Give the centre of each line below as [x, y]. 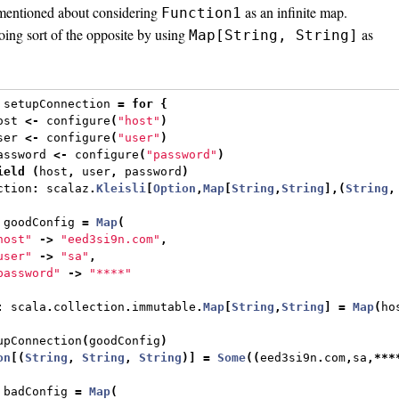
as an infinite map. [294, 12]
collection [90, 307]
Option [175, 189]
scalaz [65, 189]
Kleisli [122, 189]
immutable [164, 307]
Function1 [201, 12]
